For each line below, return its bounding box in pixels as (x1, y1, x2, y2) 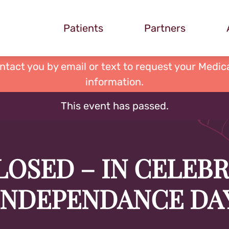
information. (85, 76, 144, 88)
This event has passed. (60, 100, 169, 112)
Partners (144, 22, 186, 34)
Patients (63, 22, 103, 34)
